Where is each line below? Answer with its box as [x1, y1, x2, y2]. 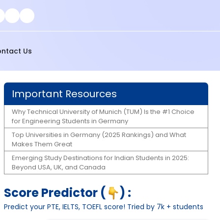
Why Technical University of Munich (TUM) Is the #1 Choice [12, 107, 194, 116]
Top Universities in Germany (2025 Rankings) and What [12, 130, 186, 139]
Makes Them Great [12, 139, 72, 149]
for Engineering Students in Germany [12, 116, 128, 126]
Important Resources [12, 87, 117, 101]
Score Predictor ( [4, 185, 106, 201]
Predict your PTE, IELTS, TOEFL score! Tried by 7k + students [4, 202, 203, 212]
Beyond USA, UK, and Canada [12, 163, 106, 172]
